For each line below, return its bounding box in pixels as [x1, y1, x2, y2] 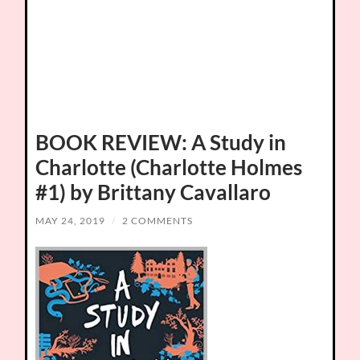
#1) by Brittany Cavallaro [35, 179, 272, 205]
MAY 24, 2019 [35, 215, 106, 227]
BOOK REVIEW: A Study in [35, 129, 287, 155]
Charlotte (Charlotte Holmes [35, 154, 303, 180]
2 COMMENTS [122, 215, 194, 227]
